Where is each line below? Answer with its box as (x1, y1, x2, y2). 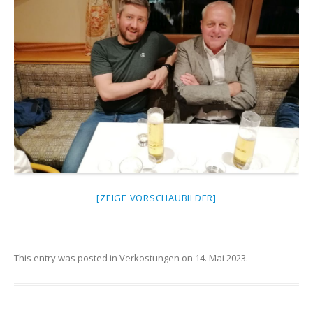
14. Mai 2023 (195, 251, 246, 264)
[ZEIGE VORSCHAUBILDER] (96, 191, 217, 204)
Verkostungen (119, 251, 180, 264)
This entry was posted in (14, 251, 119, 264)
